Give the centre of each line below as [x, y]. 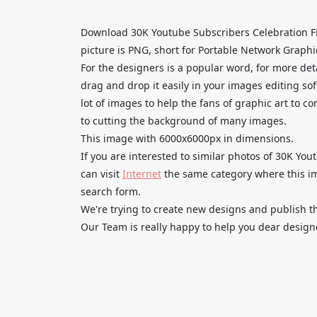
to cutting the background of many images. [184, 120]
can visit [102, 173]
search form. [111, 191]
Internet [142, 173]
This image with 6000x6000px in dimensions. [187, 138]
